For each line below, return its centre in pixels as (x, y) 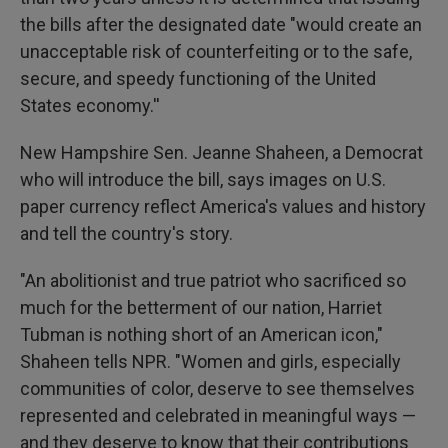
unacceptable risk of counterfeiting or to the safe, (216, 51)
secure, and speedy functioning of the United (198, 78)
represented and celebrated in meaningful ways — (218, 415)
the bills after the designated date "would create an (221, 24)
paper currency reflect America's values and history (223, 206)
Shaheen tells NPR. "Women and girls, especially (210, 361)
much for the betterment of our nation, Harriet (201, 307)
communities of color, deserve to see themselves (217, 388)
